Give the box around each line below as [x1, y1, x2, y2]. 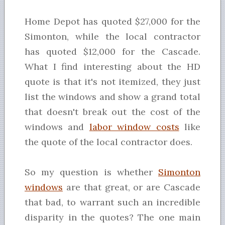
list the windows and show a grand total [25, 91, 200, 103]
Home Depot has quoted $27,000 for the [25, 16, 200, 28]
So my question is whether [25, 166, 158, 178]
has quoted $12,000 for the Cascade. [25, 46, 200, 58]
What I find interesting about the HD [25, 61, 200, 73]
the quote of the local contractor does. [25, 136, 192, 148]
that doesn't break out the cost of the [25, 106, 200, 118]
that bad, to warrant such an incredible [25, 196, 200, 208]
